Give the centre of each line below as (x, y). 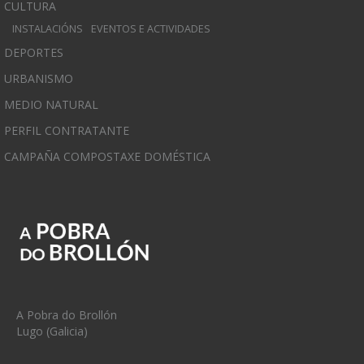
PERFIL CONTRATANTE (67, 131)
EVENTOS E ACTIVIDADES (151, 29)
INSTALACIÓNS (48, 29)
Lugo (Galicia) (52, 331)
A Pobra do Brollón (67, 315)
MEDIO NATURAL (51, 105)
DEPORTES (34, 53)
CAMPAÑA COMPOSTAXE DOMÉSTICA (107, 157)
